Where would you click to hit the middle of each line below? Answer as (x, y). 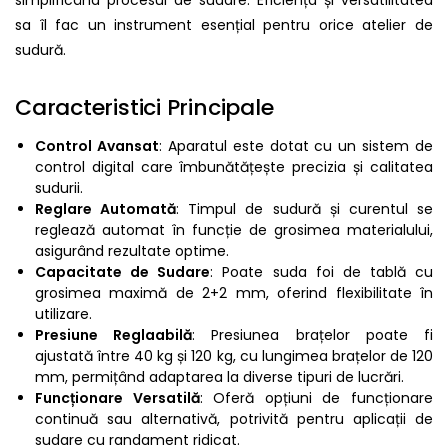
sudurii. (59, 188)
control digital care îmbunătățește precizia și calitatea (234, 167)
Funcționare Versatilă (117, 398)
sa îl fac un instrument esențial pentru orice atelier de (224, 24)
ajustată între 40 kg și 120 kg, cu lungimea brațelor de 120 (234, 356)
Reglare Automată (106, 209)
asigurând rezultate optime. (132, 251)
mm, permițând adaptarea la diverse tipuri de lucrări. (219, 377)
